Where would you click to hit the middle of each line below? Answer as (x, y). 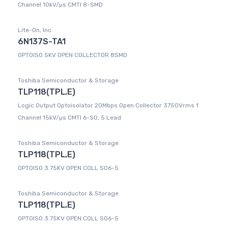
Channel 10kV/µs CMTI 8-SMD (60, 5)
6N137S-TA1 (42, 42)
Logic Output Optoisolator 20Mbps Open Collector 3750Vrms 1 (108, 106)
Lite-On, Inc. (35, 30)
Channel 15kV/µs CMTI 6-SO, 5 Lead (69, 118)
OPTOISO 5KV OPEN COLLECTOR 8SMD (73, 55)
